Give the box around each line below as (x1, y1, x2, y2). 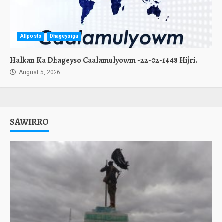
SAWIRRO (10, 116, 49, 128)
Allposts (20, 33, 41, 39)
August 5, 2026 (17, 69, 60, 76)
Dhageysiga (49, 33, 78, 39)
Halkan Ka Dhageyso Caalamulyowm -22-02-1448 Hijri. (10, 55, 197, 66)
